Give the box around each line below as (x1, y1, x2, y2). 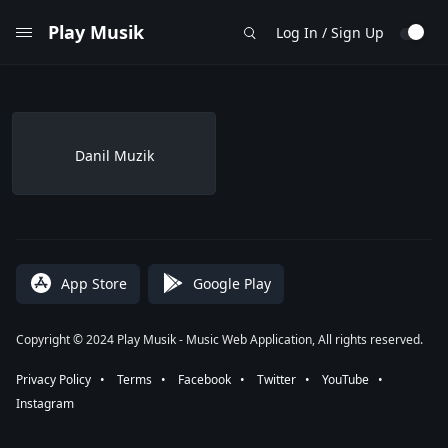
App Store (61, 273, 127, 293)
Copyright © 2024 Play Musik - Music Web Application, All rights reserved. (16, 331, 423, 348)
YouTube (322, 371, 369, 388)
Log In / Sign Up (276, 22, 384, 42)
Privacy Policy (16, 371, 91, 388)
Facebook (178, 371, 231, 388)
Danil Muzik (74, 146, 154, 165)
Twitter (257, 371, 296, 388)
